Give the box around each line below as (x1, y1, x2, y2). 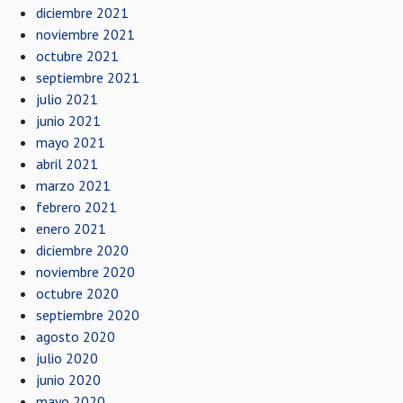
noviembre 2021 (36, 25, 135, 43)
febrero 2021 (36, 198, 117, 216)
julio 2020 (36, 349, 98, 367)
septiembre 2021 (36, 68, 139, 86)
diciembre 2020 (36, 241, 129, 259)
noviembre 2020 (36, 263, 135, 281)
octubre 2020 (36, 284, 119, 302)
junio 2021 (36, 112, 101, 130)
